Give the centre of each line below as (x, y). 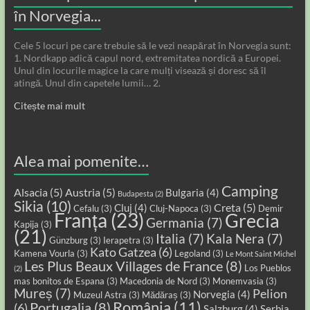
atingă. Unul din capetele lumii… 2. (87, 83)
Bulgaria (184, 193)
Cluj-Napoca (174, 209)
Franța (80, 221)
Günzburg (68, 240)
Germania (175, 223)
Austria (82, 192)
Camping (249, 191)
